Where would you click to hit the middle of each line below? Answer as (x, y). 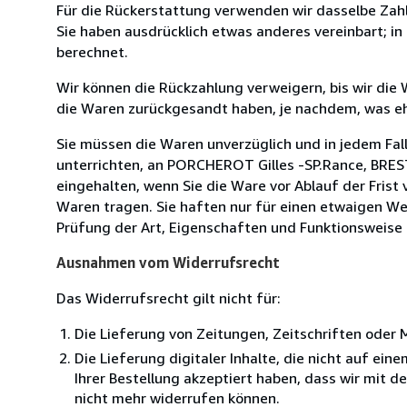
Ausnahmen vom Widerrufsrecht (168, 262)
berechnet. (92, 51)
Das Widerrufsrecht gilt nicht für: (169, 298)
